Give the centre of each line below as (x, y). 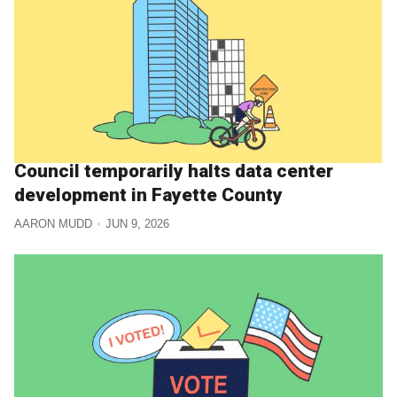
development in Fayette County (148, 195)
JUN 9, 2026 (137, 224)
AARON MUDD (53, 224)
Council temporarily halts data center (174, 171)
